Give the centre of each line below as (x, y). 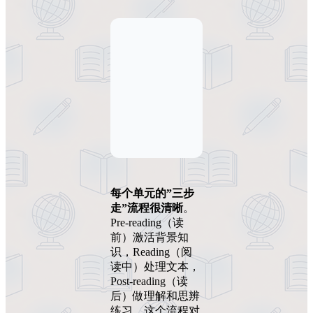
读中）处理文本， (155, 266)
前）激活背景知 (150, 237)
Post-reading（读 (149, 281)
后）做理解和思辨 (155, 296)
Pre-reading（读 (147, 222)
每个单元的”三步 (152, 193)
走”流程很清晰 (147, 208)
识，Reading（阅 (151, 252)
